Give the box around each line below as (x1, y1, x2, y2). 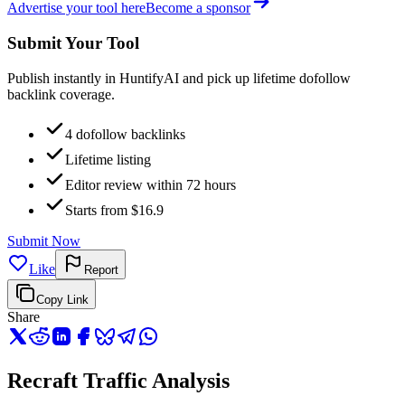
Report (84, 262, 118, 277)
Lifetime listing (65, 151, 151, 167)
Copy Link (36, 292, 89, 306)
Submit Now (7, 232, 80, 249)
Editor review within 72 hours (65, 176, 236, 193)
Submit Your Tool (7, 33, 139, 53)
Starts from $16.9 (65, 202, 164, 218)
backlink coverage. (7, 86, 115, 102)
